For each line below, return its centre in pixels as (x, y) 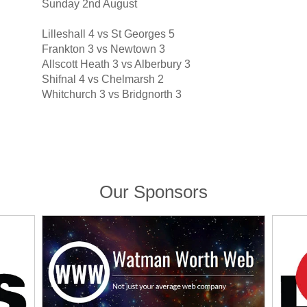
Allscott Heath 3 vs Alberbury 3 (116, 64)
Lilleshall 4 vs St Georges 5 (108, 34)
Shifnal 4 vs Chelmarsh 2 (102, 79)
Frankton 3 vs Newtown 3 (103, 49)
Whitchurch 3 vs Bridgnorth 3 (111, 95)
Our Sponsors (153, 192)
